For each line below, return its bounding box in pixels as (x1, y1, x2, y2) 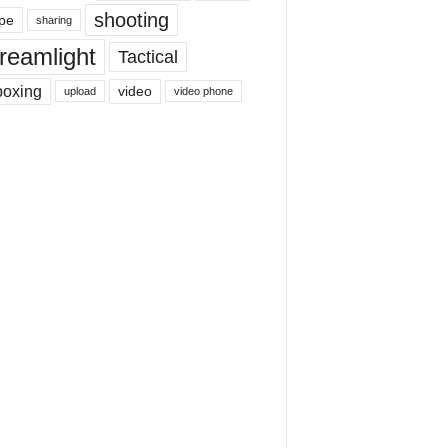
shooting (93, 8, 169, 31)
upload (63, 85, 96, 98)
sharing (35, 13, 72, 26)
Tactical (117, 45, 178, 67)
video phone (173, 85, 233, 98)
